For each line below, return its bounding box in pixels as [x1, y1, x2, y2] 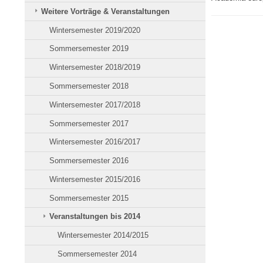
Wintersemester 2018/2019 [49, 63, 141, 72]
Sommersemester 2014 [58, 249, 137, 258]
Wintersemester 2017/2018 [49, 100, 141, 109]
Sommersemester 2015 [49, 193, 129, 203]
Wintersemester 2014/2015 [58, 231, 149, 240]
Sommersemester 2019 [49, 44, 129, 53]
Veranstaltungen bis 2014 [49, 212, 141, 221]
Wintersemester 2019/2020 [49, 25, 141, 35]
